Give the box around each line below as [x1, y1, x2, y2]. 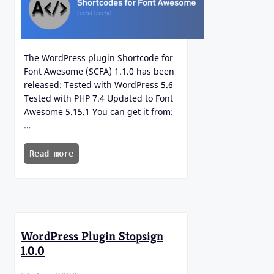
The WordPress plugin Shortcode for [24, 52, 173, 64]
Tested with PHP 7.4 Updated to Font [24, 92, 173, 105]
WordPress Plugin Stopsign [21, 229, 163, 245]
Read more [29, 149, 73, 159]
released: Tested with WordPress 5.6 [24, 79, 173, 91]
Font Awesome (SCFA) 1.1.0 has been [24, 65, 174, 78]
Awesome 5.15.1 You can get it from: [24, 106, 173, 118]
